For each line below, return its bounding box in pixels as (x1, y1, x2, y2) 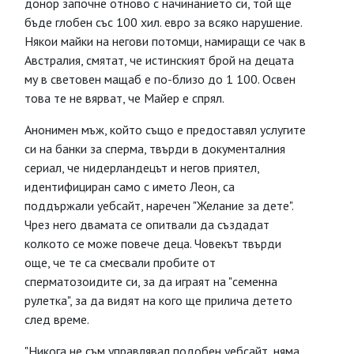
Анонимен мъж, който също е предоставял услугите (24, 122, 306, 137)
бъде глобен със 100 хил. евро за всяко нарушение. (24, 14, 302, 30)
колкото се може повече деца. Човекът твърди (24, 235, 281, 251)
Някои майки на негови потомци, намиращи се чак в (24, 33, 306, 49)
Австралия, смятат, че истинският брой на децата (24, 52, 294, 68)
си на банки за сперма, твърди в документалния (24, 141, 285, 156)
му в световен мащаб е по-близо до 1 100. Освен (24, 71, 296, 87)
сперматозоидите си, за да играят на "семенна (24, 273, 277, 289)
